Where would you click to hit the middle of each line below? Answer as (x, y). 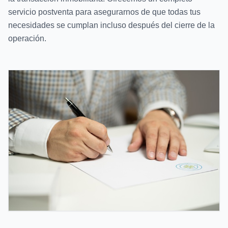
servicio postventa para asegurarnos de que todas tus (104, 12)
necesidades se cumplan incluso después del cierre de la (111, 25)
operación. (27, 38)
